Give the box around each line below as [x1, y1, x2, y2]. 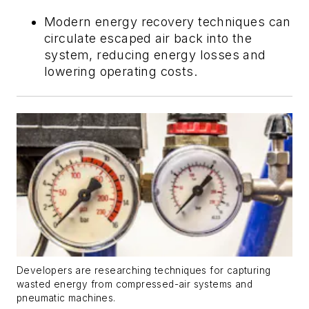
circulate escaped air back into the [44, 31, 252, 46]
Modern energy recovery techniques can [44, 14, 291, 30]
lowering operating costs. [44, 64, 197, 79]
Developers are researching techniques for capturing [17, 265, 271, 277]
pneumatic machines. [17, 292, 116, 304]
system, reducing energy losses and [44, 48, 266, 63]
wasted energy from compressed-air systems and [17, 279, 252, 290]
